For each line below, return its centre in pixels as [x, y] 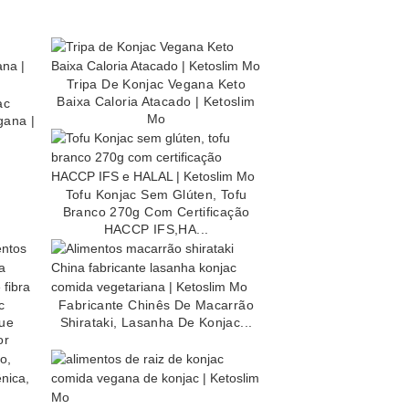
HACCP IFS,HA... [156, 229]
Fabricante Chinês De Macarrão [156, 304]
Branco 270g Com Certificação [156, 211]
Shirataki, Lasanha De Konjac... [156, 322]
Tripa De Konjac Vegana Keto [156, 84]
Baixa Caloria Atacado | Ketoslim [156, 101]
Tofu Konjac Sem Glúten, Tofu [156, 194]
